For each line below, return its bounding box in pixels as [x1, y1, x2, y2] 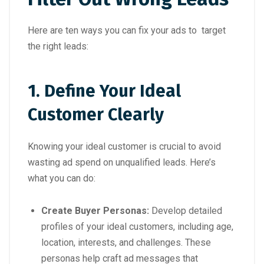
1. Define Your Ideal [28, 81, 181, 102]
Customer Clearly [28, 104, 164, 126]
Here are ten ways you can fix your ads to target [28, 24, 226, 36]
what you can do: [28, 173, 98, 184]
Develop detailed [149, 205, 222, 217]
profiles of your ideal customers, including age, [41, 221, 233, 233]
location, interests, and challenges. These [41, 237, 211, 249]
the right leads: [28, 40, 88, 52]
